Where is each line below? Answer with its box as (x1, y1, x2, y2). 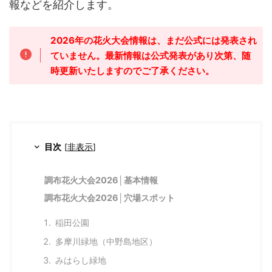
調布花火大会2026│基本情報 (44, 174, 158, 185)
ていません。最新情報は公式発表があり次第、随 (50, 49, 251, 61)
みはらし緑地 (55, 254, 106, 265)
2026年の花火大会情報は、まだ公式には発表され (50, 34, 257, 46)
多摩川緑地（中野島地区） (55, 236, 157, 246)
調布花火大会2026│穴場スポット (44, 192, 175, 203)
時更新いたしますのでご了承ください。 (50, 64, 214, 76)
